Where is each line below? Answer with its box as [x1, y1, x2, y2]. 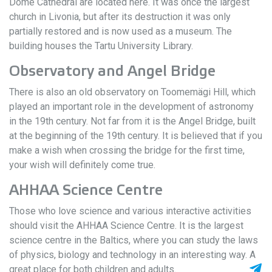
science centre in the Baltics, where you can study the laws [9, 234, 258, 246]
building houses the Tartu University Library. [9, 40, 193, 52]
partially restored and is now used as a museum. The [9, 25, 232, 37]
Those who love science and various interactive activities [9, 205, 251, 217]
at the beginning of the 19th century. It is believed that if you [9, 130, 262, 141]
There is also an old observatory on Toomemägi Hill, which [9, 86, 256, 98]
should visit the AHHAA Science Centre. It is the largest [9, 220, 243, 231]
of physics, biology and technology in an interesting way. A [9, 249, 256, 260]
